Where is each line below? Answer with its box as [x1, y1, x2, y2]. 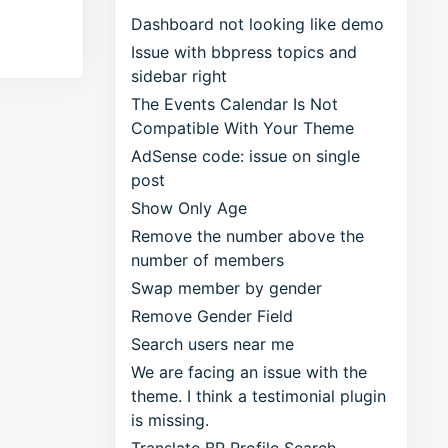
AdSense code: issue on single [131, 146, 361, 167]
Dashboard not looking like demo [131, 14, 385, 35]
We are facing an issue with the [131, 362, 368, 383]
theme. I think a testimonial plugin [131, 386, 387, 407]
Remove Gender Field [131, 306, 294, 327]
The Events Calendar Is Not [131, 94, 339, 115]
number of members [131, 250, 285, 271]
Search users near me [131, 334, 295, 355]
